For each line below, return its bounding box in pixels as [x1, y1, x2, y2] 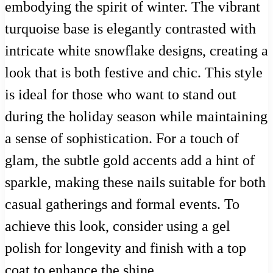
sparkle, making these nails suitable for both [5, 174, 266, 191]
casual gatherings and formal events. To [5, 196, 239, 213]
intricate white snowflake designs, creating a [5, 43, 268, 59]
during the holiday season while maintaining [5, 108, 268, 125]
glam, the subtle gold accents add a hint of [5, 152, 255, 169]
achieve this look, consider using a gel [5, 218, 230, 235]
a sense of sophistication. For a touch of [5, 130, 239, 147]
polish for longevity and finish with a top [5, 240, 246, 257]
